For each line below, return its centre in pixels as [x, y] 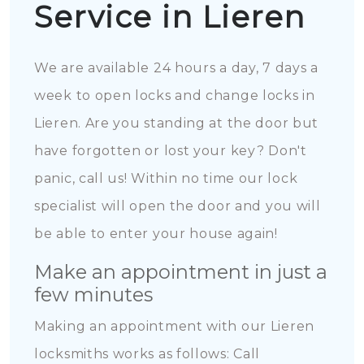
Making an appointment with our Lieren [174, 326]
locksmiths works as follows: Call [147, 354]
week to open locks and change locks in [175, 95]
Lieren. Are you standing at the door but [177, 123]
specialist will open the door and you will [178, 206]
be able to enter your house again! [156, 234]
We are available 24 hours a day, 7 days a [176, 68]
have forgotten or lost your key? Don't [171, 151]
